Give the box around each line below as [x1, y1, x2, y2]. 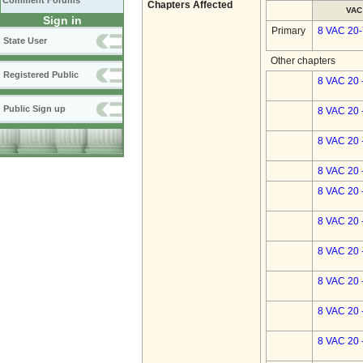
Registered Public [3, 70, 79, 79]
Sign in [42, 14, 82, 27]
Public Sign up [3, 104, 66, 113]
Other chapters [271, 56, 335, 66]
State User [3, 36, 47, 45]
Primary [271, 26, 305, 36]
